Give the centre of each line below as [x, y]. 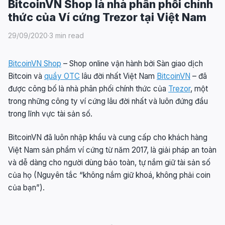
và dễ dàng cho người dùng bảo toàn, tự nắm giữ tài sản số [109, 163]
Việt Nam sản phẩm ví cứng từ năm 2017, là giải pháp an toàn [112, 150]
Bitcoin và [26, 76]
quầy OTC [62, 76]
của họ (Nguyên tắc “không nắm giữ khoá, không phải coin [109, 175]
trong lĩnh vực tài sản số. [50, 114]
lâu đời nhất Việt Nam [118, 76]
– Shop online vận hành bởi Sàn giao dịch [132, 63]
